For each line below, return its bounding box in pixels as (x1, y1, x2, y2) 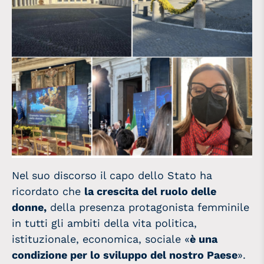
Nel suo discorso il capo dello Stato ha (12, 169, 212, 182)
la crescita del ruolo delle (84, 185, 216, 198)
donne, (12, 201, 47, 214)
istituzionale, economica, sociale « (12, 233, 190, 246)
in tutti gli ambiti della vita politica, (12, 217, 197, 230)
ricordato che (12, 185, 84, 198)
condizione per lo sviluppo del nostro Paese (12, 249, 237, 262)
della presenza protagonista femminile (47, 201, 249, 214)
